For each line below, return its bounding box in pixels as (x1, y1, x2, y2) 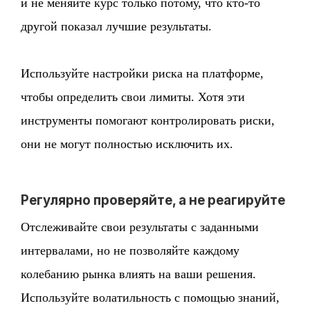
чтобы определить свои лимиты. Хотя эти (21, 90, 246, 104)
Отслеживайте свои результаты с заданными (21, 220, 259, 235)
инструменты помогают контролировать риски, (21, 113, 275, 128)
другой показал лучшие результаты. (21, 19, 212, 34)
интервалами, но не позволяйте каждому (21, 244, 240, 258)
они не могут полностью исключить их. (21, 137, 234, 152)
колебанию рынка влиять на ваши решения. (21, 267, 257, 282)
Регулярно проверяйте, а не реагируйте (21, 192, 286, 209)
